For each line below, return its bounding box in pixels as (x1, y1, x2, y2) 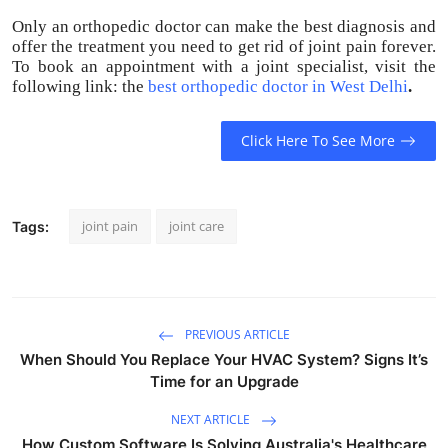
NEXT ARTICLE (171, 411, 253, 429)
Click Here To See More (240, 131, 395, 151)
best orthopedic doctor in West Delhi (148, 76, 408, 96)
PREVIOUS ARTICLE (182, 326, 290, 344)
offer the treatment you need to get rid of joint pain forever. (12, 36, 436, 56)
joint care (169, 216, 224, 235)
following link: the (12, 76, 148, 96)
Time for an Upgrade (149, 371, 299, 391)
